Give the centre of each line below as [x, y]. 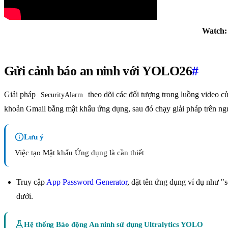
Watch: [214, 31]
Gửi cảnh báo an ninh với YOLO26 [98, 71]
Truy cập [31, 182]
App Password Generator [87, 182]
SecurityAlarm [62, 95]
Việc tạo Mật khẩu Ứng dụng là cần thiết [79, 153]
